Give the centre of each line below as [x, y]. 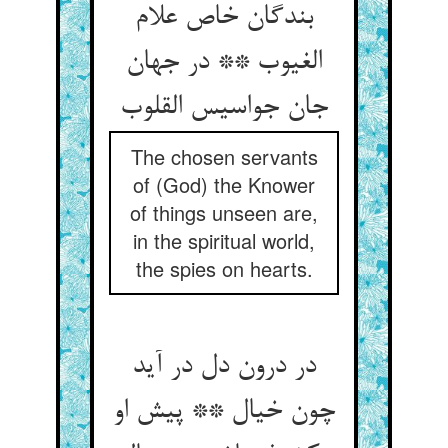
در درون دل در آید [224, 367]
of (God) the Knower [224, 184]
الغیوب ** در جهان [224, 63]
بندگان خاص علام [224, 18]
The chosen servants [224, 156]
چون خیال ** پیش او [224, 412]
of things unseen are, [224, 212]
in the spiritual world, [224, 240]
